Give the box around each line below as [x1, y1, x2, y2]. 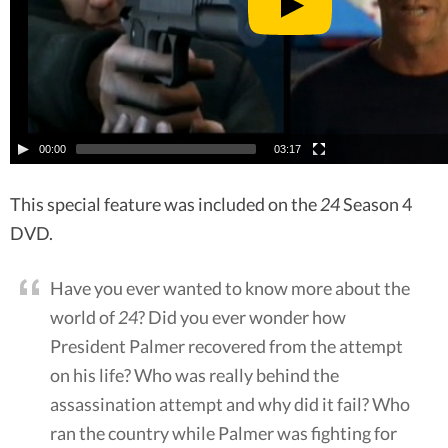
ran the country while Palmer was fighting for [50, 421, 397, 444]
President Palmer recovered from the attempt [50, 334, 403, 357]
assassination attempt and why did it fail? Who [50, 392, 410, 415]
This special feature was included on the [10, 192, 320, 215]
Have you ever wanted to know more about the [50, 276, 410, 299]
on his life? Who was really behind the [50, 363, 339, 386]
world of [50, 305, 118, 328]
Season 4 [340, 192, 412, 215]
